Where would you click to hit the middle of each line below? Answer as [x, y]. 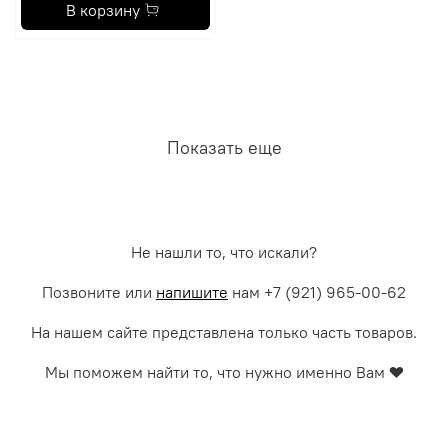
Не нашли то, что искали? [224, 252]
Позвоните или [99, 292]
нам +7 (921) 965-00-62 [317, 292]
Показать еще [224, 148]
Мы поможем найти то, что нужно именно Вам [216, 372]
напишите [192, 292]
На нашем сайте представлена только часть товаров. [224, 332]
